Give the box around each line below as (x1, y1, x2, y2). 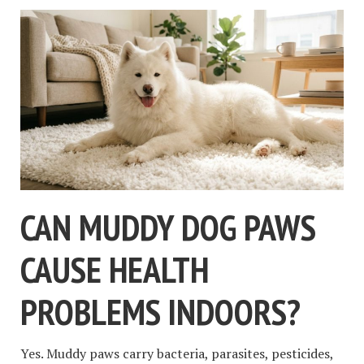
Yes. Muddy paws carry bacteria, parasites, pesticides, (20, 344, 333, 362)
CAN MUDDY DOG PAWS (20, 204, 316, 251)
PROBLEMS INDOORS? (20, 288, 301, 336)
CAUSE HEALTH (20, 246, 209, 293)
